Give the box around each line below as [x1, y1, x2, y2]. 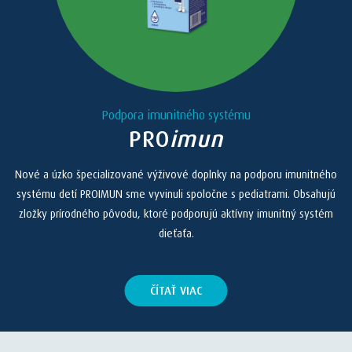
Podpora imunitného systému [101, 108, 251, 123]
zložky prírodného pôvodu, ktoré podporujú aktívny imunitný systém [19, 207, 333, 221]
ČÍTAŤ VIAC [150, 284, 202, 299]
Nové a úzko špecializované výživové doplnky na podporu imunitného [15, 168, 337, 181]
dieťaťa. [158, 227, 194, 240]
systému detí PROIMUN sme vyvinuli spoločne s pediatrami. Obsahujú [16, 188, 335, 201]
